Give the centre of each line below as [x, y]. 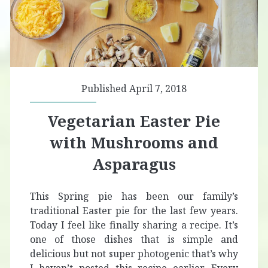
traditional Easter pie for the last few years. [134, 211]
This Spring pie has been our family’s [134, 197]
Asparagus [134, 164]
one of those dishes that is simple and [134, 240]
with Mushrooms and [134, 143]
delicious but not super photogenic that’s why [134, 254]
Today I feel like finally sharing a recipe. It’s [134, 225]
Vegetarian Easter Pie [134, 121]
